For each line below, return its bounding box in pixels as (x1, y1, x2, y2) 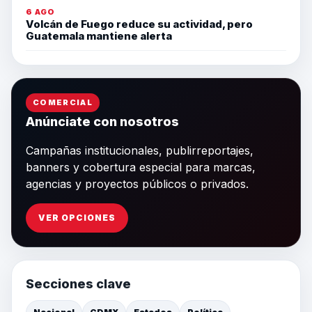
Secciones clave (26, 276, 131, 291)
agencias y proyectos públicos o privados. (26, 176, 249, 191)
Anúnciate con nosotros (26, 114, 179, 129)
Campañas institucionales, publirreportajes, (26, 143, 253, 157)
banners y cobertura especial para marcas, (26, 159, 256, 174)
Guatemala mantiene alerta (26, 29, 172, 42)
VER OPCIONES (38, 212, 116, 223)
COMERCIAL (33, 97, 93, 107)
